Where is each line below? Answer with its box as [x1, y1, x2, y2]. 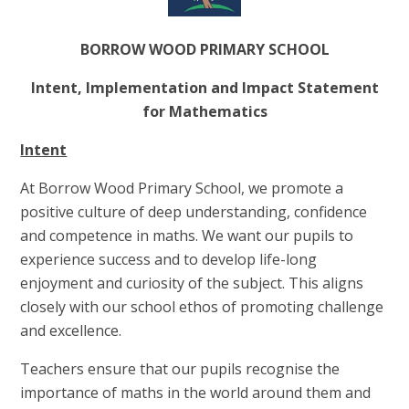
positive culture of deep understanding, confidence [20, 201, 368, 222]
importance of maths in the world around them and [20, 382, 372, 403]
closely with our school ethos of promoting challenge [20, 296, 384, 317]
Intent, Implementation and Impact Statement [30, 77, 379, 98]
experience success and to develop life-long [20, 248, 318, 269]
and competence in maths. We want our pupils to [20, 225, 354, 246]
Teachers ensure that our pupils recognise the [20, 358, 341, 379]
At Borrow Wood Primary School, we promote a [20, 177, 344, 198]
